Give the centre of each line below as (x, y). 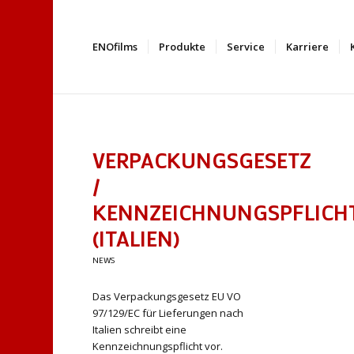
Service (246, 47)
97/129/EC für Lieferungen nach (168, 313)
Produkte (183, 47)
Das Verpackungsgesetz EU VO (167, 296)
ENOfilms (115, 47)
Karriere (308, 47)
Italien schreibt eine (140, 330)
